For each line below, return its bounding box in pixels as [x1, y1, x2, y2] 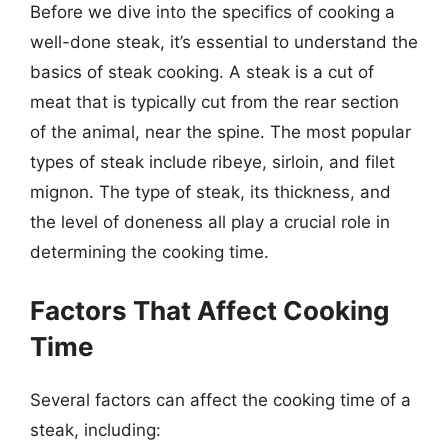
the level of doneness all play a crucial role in [30, 212, 390, 232]
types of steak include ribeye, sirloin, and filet [30, 152, 395, 172]
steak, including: [30, 419, 161, 440]
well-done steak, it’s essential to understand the [30, 32, 418, 52]
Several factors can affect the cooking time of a [30, 389, 411, 410]
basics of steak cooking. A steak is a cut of [30, 62, 374, 82]
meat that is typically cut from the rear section [30, 92, 399, 112]
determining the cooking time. [30, 242, 269, 262]
